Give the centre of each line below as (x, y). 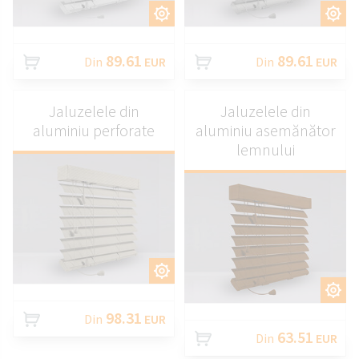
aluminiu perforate (94, 130)
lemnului (265, 149)
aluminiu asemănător (265, 130)
